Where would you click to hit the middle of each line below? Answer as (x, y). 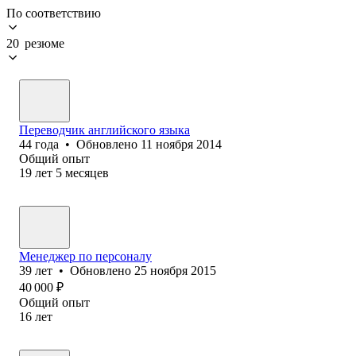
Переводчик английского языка (104, 130)
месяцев (87, 172)
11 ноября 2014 (181, 144)
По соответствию (54, 13)
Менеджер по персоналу (85, 256)
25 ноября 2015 (175, 270)
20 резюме (35, 43)
